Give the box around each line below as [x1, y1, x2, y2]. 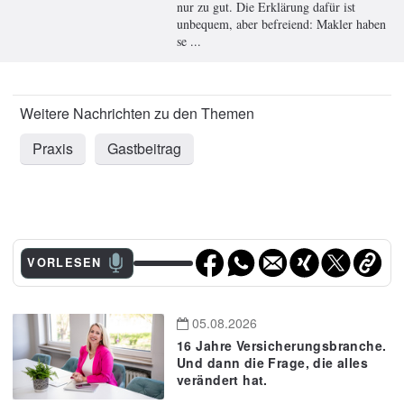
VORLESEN [27, 254, 102, 271]
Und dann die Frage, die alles [177, 353, 369, 372]
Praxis [32, 138, 73, 160]
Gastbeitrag [107, 138, 181, 160]
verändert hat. [177, 371, 268, 390]
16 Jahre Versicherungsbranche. [177, 336, 387, 355]
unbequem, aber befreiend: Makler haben [177, 15, 386, 33]
